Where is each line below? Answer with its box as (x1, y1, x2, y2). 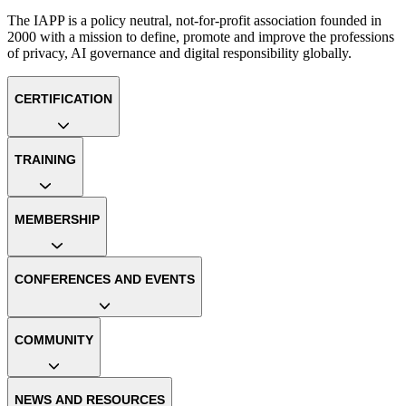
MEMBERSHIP (14, 212, 100, 227)
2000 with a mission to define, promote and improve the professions (7, 29, 394, 45)
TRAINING (14, 151, 76, 167)
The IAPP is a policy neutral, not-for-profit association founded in (7, 13, 382, 29)
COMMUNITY (14, 332, 93, 347)
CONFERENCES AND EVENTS (14, 272, 195, 287)
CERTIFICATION (14, 92, 112, 107)
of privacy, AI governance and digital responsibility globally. (7, 45, 352, 62)
